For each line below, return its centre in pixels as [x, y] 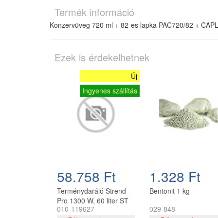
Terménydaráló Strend [91, 191]
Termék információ [94, 12]
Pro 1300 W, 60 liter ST [93, 201]
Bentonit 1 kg [170, 191]
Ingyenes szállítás [110, 91]
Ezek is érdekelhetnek [102, 57]
